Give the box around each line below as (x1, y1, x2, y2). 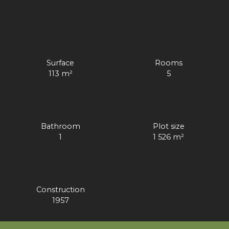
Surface (47, 58, 75, 67)
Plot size (152, 121, 185, 131)
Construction (36, 185, 85, 194)
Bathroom (40, 121, 80, 131)
